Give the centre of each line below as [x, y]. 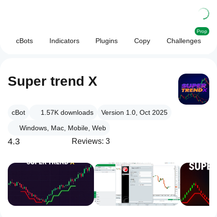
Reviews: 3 [91, 141]
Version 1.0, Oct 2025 [134, 112]
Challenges [184, 41]
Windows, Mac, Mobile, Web [63, 128]
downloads [77, 112]
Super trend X [53, 81]
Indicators [64, 41]
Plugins [107, 41]
